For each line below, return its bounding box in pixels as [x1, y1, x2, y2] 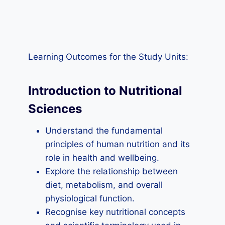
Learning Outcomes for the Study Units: [28, 52, 188, 62]
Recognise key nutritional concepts [45, 207, 185, 217]
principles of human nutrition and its [45, 139, 190, 149]
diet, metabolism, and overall [45, 180, 163, 190]
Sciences [28, 101, 82, 116]
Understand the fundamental [45, 126, 163, 136]
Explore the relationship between [45, 166, 178, 176]
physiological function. [45, 193, 135, 203]
